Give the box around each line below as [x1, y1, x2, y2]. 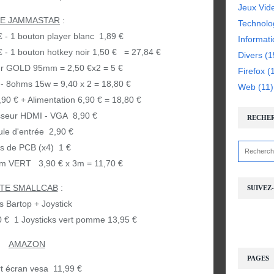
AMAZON [9, 239, 45, 249]
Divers [238, 50, 262, 60]
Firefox [238, 66, 265, 76]
